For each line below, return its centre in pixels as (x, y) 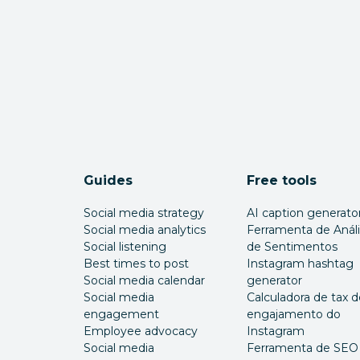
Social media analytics (145, 230)
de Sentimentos (292, 247)
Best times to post (137, 264)
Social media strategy (144, 213)
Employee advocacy (141, 331)
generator (274, 280)
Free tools (281, 180)
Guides (108, 180)
